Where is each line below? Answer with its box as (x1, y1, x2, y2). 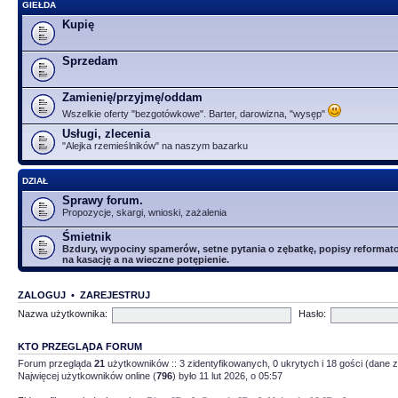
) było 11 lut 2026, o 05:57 (172, 370, 283, 381)
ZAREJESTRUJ (80, 289, 150, 300)
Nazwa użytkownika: (18, 308, 107, 320)
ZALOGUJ (18, 289, 66, 300)
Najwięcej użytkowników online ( (18, 370, 156, 381)
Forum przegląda (18, 357, 94, 369)
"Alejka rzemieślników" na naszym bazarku (62, 139, 248, 151)
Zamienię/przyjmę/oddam (62, 90, 203, 104)
